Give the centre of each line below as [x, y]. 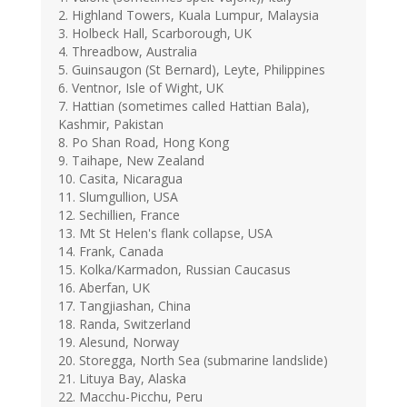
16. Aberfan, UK [104, 288]
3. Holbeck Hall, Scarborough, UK [155, 34]
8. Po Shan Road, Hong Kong [144, 143]
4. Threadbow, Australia [128, 52]
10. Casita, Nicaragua [120, 179]
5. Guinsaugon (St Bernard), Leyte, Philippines [192, 70]
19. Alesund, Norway [119, 342]
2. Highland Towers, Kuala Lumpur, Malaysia [189, 15]
